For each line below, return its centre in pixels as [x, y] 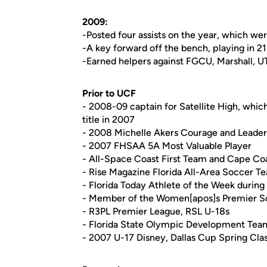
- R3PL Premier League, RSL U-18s [156, 211]
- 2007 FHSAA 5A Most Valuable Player [167, 146]
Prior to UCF [109, 93]
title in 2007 [108, 119]
